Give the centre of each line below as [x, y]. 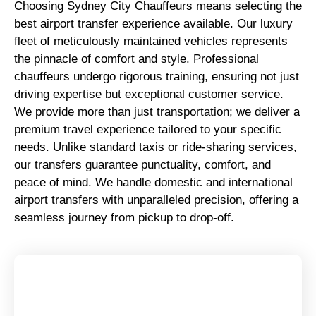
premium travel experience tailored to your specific [148, 129]
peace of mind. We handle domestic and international [153, 182]
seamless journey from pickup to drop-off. [124, 217]
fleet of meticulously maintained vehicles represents [151, 41]
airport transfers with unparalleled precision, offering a [156, 200]
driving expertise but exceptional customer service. [149, 94]
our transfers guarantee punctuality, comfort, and [142, 164]
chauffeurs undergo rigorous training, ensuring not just [157, 76]
